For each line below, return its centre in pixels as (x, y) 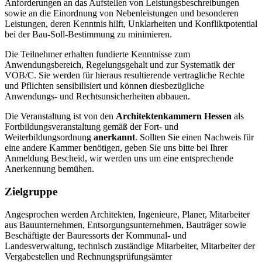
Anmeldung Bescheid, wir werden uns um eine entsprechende (119, 158)
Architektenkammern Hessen (174, 116)
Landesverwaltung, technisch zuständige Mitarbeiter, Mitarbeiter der (130, 246)
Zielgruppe (31, 191)
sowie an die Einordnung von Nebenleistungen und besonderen (122, 13)
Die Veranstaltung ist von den (60, 116)
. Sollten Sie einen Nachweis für (194, 137)
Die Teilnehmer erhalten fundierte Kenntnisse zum (97, 54)
